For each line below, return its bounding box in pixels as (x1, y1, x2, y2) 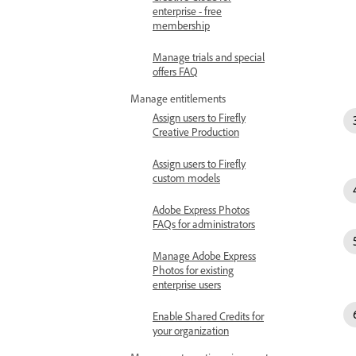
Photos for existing (153, 263, 234, 277)
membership (153, 18, 210, 32)
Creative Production (153, 125, 239, 138)
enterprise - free (153, 4, 222, 17)
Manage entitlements (130, 91, 226, 105)
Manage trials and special (153, 50, 265, 64)
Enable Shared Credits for (153, 309, 264, 323)
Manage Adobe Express (153, 249, 256, 262)
